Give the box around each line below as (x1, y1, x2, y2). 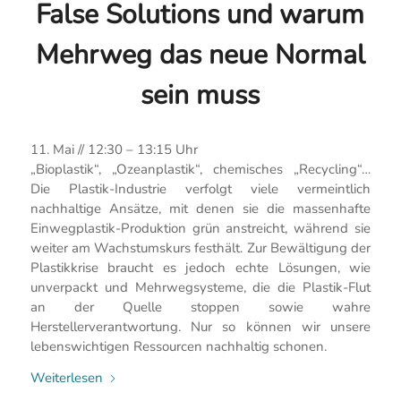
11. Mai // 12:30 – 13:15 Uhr (30, 141, 198, 159)
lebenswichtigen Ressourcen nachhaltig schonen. (30, 337, 327, 356)
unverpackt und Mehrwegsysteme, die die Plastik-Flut (30, 278, 371, 297)
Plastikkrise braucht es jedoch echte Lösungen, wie (30, 259, 371, 277)
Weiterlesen (30, 368, 103, 387)
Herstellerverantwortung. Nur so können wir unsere (30, 318, 371, 337)
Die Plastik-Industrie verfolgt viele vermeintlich (30, 180, 371, 199)
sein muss (141, 76, 260, 114)
